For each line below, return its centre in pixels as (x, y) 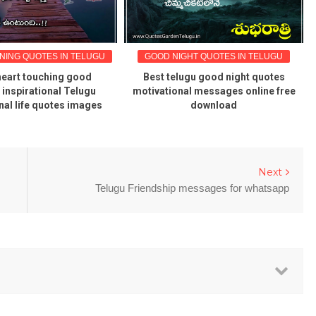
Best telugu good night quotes (214, 77)
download (214, 105)
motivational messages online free (214, 91)
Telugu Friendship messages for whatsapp (193, 188)
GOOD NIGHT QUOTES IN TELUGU (214, 56)
